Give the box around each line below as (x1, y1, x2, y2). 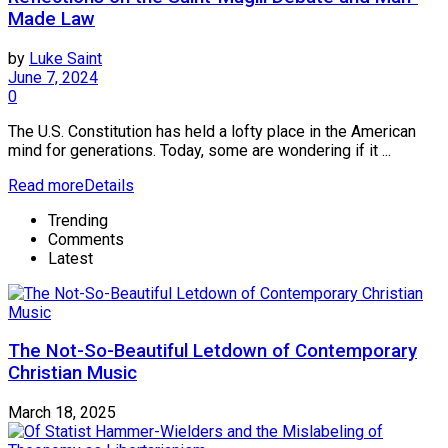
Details (84, 175, 134, 195)
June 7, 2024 (8, 67, 98, 87)
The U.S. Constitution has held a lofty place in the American (8, 121, 416, 141)
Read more (8, 175, 84, 195)
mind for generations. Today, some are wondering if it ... (8, 140, 391, 160)
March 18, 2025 (8, 403, 116, 422)
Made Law (8, 7, 95, 30)
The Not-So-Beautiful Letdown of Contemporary (8, 340, 417, 363)
